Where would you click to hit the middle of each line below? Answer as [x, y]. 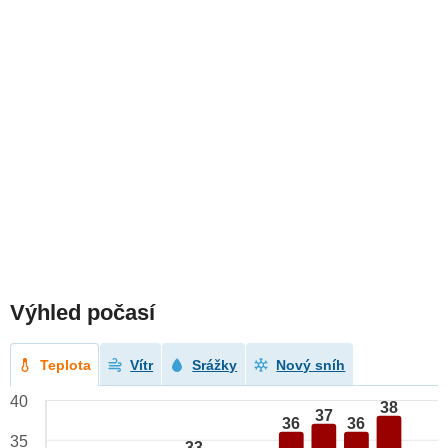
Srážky [215, 365]
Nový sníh [311, 365]
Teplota [66, 365]
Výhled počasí [82, 313]
